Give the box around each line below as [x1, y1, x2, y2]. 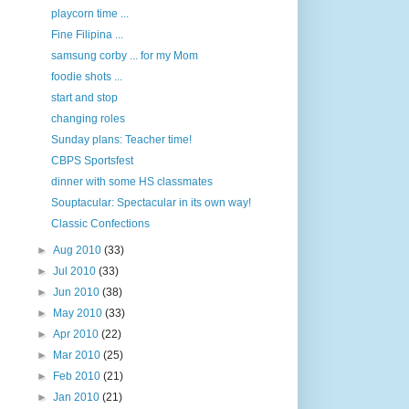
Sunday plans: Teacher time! [50, 133, 192, 146]
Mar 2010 [53, 349, 104, 362]
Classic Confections [50, 217, 150, 230]
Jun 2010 [53, 286, 103, 299]
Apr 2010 [53, 328, 102, 341]
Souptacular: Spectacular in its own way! [50, 196, 251, 209]
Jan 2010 [53, 391, 103, 404]
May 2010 [53, 307, 106, 320]
